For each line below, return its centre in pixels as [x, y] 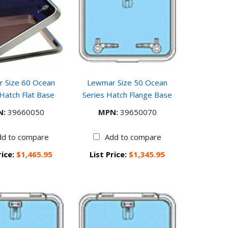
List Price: [109, 154]
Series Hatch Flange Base [127, 94]
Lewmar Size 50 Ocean [127, 82]
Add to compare [133, 137]
